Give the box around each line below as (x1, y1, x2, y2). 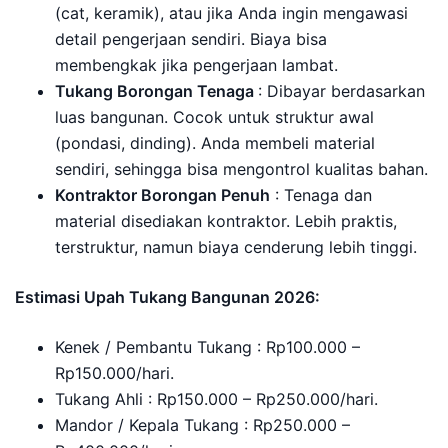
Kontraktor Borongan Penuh (55, 185, 270, 205)
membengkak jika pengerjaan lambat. (55, 55, 338, 75)
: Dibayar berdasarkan (258, 81, 425, 101)
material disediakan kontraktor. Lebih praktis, (55, 211, 397, 231)
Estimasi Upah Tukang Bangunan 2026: (15, 287, 320, 307)
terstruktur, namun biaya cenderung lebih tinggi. (55, 237, 417, 257)
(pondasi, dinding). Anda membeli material (55, 133, 375, 153)
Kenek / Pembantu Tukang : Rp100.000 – (55, 337, 360, 357)
